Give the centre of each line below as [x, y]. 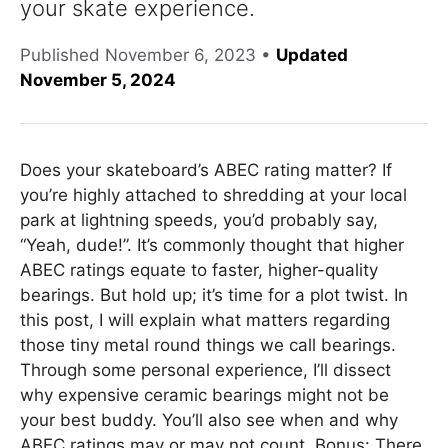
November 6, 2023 [180, 55]
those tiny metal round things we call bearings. [208, 345]
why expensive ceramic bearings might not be [204, 395]
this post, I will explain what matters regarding [205, 320]
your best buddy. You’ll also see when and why [209, 420]
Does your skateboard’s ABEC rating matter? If [206, 170]
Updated [312, 55]
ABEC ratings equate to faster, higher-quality [199, 270]
